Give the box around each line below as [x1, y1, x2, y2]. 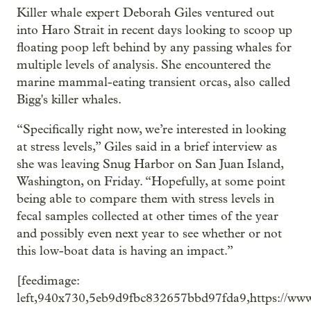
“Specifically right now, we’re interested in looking [17, 122, 286, 137]
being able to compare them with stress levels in [17, 192, 274, 207]
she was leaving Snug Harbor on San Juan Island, [17, 157, 283, 172]
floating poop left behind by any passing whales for [17, 40, 292, 56]
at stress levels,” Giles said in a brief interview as [17, 140, 277, 155]
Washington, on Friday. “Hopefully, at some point [17, 174, 285, 190]
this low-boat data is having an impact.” [17, 244, 233, 259]
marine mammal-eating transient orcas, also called [17, 75, 290, 90]
